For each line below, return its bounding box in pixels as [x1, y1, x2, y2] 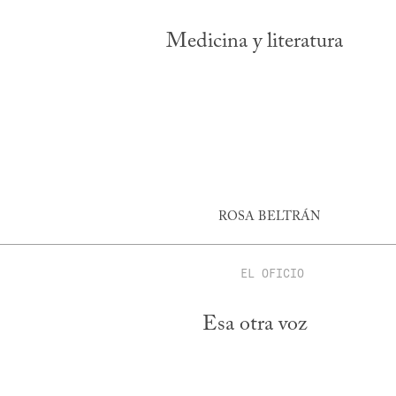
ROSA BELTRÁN [217, 209, 320, 224]
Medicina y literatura [166, 31, 343, 53]
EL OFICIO [240, 264, 304, 281]
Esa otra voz [202, 314, 307, 336]
